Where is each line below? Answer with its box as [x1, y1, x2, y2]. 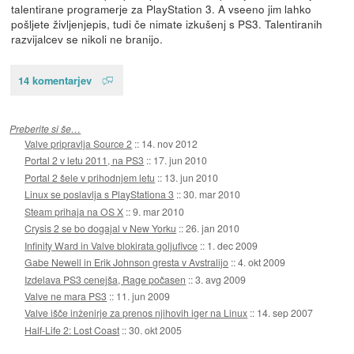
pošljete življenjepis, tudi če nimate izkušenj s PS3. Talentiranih [10, 15, 322, 32]
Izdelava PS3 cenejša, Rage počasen [24, 272, 186, 286]
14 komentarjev [17, 72, 92, 88]
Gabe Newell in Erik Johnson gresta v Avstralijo [24, 255, 229, 269]
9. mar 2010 [133, 204, 185, 218]
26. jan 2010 [186, 221, 240, 235]
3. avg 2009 [195, 272, 247, 286]
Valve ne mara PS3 [24, 289, 107, 303]
